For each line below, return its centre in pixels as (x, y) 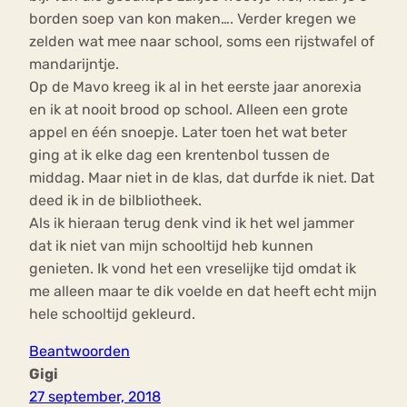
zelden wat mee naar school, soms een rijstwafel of (202, 42)
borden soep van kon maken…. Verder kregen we (193, 19)
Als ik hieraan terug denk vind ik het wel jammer (192, 223)
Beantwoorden (79, 352)
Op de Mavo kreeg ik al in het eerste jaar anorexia (195, 87)
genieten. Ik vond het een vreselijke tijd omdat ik (193, 269)
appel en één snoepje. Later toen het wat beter (188, 133)
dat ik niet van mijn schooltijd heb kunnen (171, 246)
